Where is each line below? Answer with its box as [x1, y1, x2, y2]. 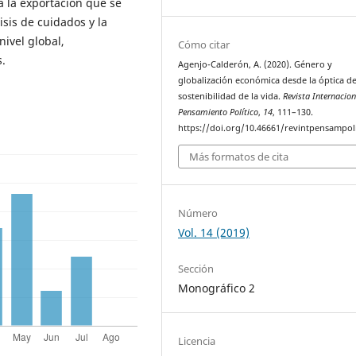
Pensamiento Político [178, 106, 259, 118]
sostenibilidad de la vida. [178, 91, 284, 103]
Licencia [178, 333, 216, 348]
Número [178, 205, 219, 220]
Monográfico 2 [178, 280, 256, 296]
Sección [178, 261, 215, 276]
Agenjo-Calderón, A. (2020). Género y [178, 59, 333, 71]
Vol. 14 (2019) [178, 224, 250, 240]
